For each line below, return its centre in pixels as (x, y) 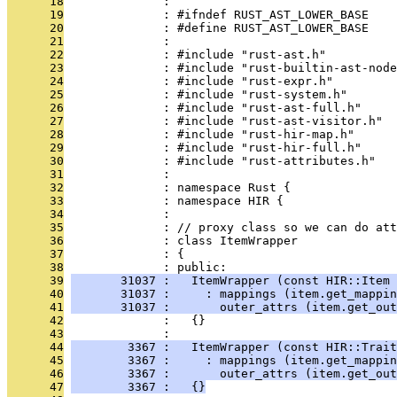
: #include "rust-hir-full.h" (213, 148)
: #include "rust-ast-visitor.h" (223, 121)
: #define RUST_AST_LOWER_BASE (216, 28)
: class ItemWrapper (181, 241)
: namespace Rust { (177, 187)
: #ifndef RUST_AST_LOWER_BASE (216, 15)
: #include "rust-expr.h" (198, 81)
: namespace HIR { (174, 201)
